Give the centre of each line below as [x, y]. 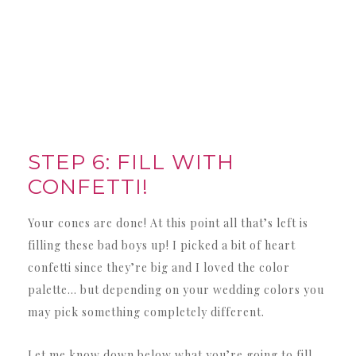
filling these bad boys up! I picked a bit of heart [162, 245]
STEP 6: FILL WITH [131, 162]
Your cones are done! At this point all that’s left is [168, 222]
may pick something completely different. [146, 311]
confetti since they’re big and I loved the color [159, 267]
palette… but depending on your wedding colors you [176, 289]
